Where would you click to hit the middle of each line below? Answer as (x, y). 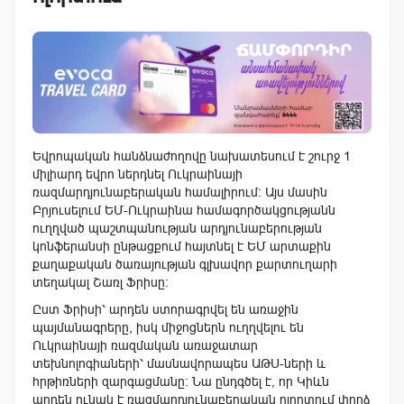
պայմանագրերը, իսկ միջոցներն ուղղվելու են (168, 328)
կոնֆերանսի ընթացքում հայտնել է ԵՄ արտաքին (182, 247)
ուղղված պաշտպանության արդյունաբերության (177, 229)
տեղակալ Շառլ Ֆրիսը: (101, 283)
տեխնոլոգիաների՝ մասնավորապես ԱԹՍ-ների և (179, 364)
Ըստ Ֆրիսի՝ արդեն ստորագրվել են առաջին (165, 310)
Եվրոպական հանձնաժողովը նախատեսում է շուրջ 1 (192, 156)
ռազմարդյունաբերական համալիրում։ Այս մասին (180, 193)
